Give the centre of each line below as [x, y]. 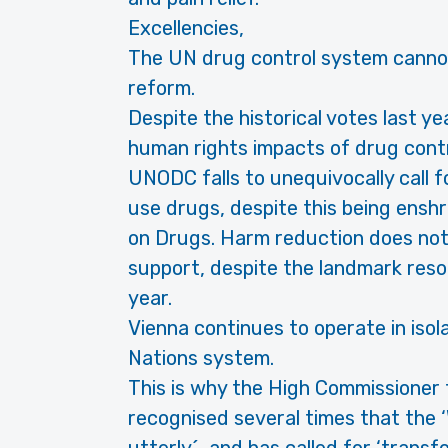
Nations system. [201, 358]
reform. [161, 88]
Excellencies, [186, 28]
